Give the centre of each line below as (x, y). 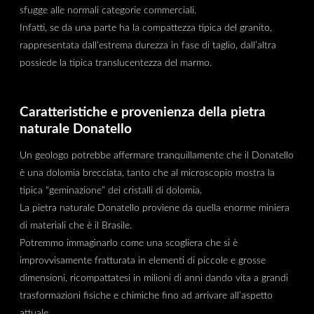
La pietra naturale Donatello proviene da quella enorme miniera (154, 207)
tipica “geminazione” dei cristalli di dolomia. (110, 190)
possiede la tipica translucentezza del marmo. (115, 62)
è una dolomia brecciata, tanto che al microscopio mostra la (147, 172)
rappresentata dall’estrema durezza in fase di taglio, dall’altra (148, 45)
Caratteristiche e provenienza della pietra (142, 113)
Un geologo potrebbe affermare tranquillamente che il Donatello (156, 155)
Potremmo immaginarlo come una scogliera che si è (128, 243)
